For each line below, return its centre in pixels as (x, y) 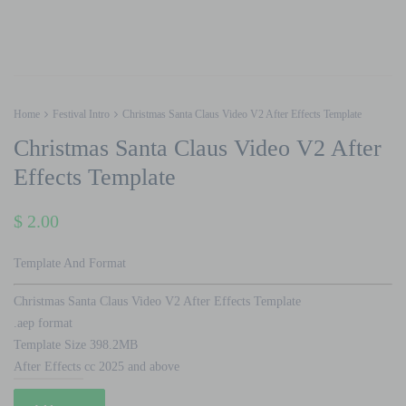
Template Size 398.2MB (76, 345)
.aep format (43, 323)
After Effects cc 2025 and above (97, 367)
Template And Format (70, 263)
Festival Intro (81, 114)
